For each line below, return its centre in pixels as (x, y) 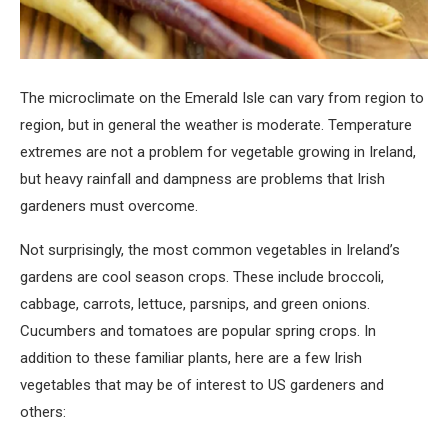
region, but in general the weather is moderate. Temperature (216, 125)
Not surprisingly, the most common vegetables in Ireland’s (210, 250)
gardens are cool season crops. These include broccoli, (202, 277)
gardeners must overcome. (109, 206)
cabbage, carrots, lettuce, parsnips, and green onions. (195, 304)
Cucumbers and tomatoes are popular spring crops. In (198, 331)
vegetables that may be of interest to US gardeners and (202, 385)
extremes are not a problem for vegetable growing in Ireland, (218, 152)
